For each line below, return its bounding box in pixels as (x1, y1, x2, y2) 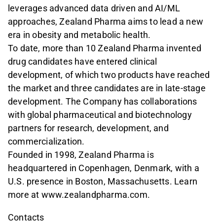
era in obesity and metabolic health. (8, 30, 151, 40)
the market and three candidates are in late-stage (8, 83, 206, 94)
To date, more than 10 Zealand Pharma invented (8, 43, 202, 54)
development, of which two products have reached (8, 70, 210, 80)
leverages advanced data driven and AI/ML (8, 3, 181, 14)
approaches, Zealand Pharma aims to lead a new (8, 16, 204, 27)
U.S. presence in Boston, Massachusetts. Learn (8, 176, 198, 187)
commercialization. (8, 136, 85, 147)
